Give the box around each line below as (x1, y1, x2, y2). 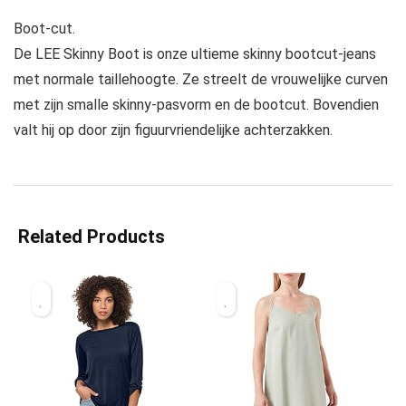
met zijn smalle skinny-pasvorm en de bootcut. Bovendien (14, 96, 379, 114)
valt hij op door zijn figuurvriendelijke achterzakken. (14, 121, 333, 140)
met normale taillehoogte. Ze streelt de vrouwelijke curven (14, 71, 388, 89)
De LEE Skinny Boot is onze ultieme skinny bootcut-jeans (14, 45, 376, 63)
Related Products (18, 226, 165, 248)
